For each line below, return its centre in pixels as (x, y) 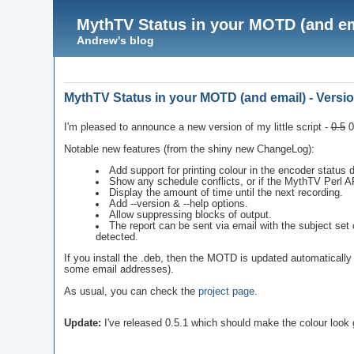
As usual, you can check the (131, 291)
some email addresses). (119, 269)
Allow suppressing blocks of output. (191, 215)
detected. (117, 237)
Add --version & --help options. (179, 203)
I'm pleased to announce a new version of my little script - (197, 128)
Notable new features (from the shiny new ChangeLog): (189, 150)
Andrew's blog (116, 40)
